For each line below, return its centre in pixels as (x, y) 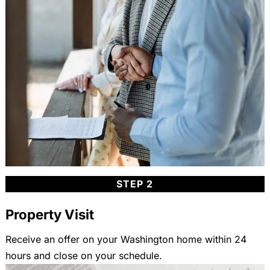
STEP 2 (135, 184)
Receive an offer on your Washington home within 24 (126, 239)
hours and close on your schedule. (83, 255)
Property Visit (49, 214)
